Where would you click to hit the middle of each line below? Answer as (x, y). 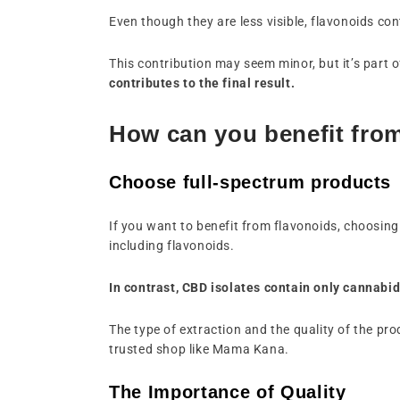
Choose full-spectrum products (250, 182)
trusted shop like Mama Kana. (199, 349)
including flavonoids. (174, 245)
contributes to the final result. (202, 83)
